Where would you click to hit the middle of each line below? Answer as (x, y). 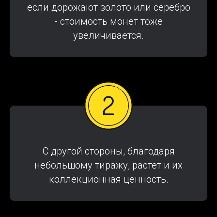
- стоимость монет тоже (108, 22)
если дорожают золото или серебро (108, 8)
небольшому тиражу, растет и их (108, 165)
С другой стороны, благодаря (108, 151)
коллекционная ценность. (108, 179)
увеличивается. (108, 36)
